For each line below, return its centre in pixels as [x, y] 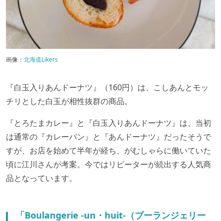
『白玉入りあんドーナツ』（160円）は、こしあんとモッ [107, 87]
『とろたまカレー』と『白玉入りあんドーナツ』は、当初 [109, 123]
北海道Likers [41, 59]
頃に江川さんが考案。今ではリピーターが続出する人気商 [109, 164]
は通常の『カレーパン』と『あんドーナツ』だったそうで [109, 136]
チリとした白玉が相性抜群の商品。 [69, 101]
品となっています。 [41, 178]
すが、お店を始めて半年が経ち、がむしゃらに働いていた [109, 150]
